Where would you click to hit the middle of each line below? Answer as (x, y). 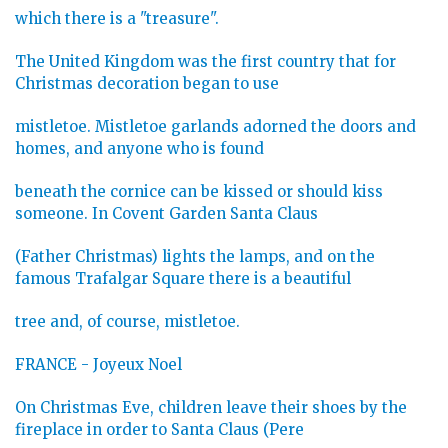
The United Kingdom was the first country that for (205, 62)
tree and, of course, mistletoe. (127, 322)
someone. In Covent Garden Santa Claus (166, 214)
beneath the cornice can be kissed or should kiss (199, 192)
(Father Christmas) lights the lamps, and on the (195, 257)
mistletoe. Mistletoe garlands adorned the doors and (215, 127)
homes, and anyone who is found (139, 149)
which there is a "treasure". (117, 19)
